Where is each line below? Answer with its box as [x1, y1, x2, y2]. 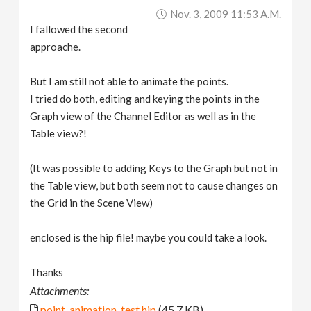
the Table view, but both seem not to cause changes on [30, 179, 278, 192]
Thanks [30, 266, 64, 278]
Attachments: [30, 284, 90, 297]
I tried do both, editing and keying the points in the [30, 92, 260, 105]
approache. [30, 40, 81, 53]
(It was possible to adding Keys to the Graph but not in [30, 162, 278, 174]
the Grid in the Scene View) [30, 196, 153, 209]
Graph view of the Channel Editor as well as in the [30, 110, 257, 122]
